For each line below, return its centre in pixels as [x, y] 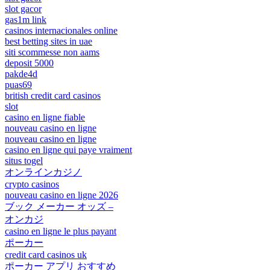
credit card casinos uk [46, 254]
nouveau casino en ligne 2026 [61, 195]
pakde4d [21, 74]
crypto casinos [32, 184]
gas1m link [26, 19]
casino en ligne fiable [45, 117]
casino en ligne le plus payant [61, 231]
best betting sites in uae [49, 41]
